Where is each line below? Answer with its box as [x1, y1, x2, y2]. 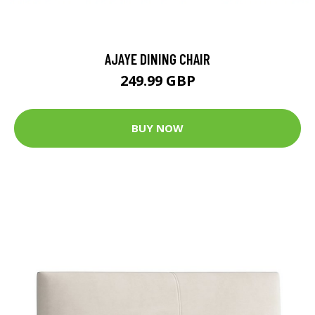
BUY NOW [131, 121, 184, 136]
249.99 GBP [120, 70, 195, 90]
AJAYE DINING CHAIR [105, 49, 210, 67]
